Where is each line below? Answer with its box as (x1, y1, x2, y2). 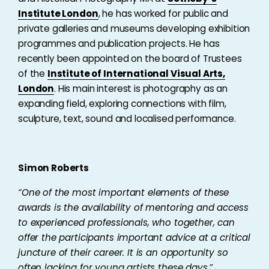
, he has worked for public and (98, 7, 229, 20)
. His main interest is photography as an (54, 82, 228, 95)
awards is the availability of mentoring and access (18, 201, 249, 214)
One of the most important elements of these (21, 186, 229, 199)
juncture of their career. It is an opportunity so (18, 246, 228, 259)
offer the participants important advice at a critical (18, 231, 250, 244)
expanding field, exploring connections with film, (18, 97, 226, 110)
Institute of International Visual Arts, (47, 67, 226, 80)
